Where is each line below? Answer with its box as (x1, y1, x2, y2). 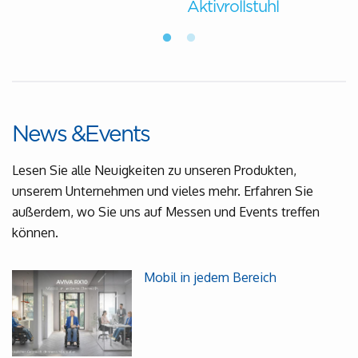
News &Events (12, 124, 149, 146)
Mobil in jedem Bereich (144, 269, 277, 285)
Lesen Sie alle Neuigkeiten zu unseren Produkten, (12, 162, 296, 178)
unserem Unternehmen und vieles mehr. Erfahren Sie (12, 183, 313, 199)
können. (12, 225, 58, 241)
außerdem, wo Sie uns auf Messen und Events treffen (12, 204, 320, 220)
